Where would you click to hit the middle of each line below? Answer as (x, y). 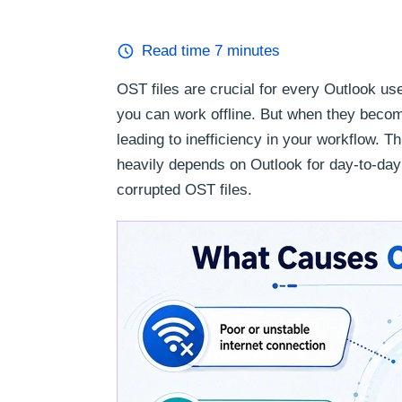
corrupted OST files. (184, 190)
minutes (251, 51)
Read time (178, 51)
